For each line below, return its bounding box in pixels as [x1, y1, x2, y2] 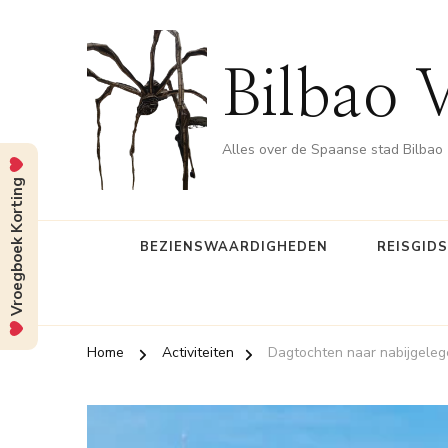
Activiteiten [162, 342, 234, 362]
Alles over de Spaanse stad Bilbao [222, 140, 443, 160]
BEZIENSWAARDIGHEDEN [139, 237, 328, 256]
